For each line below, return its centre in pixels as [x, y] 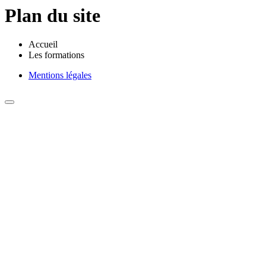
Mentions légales [60, 75]
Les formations [56, 55]
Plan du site [53, 15]
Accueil [43, 45]
